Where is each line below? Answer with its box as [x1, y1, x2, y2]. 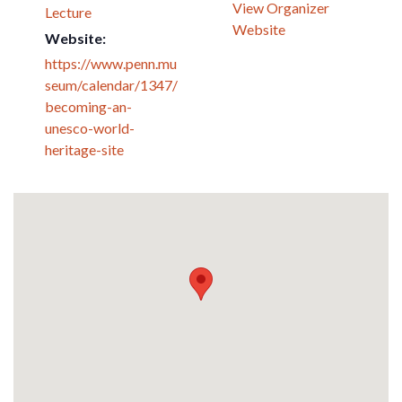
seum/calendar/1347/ [45, 75, 178, 93]
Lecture [45, 3, 92, 21]
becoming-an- [45, 97, 132, 115]
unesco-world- [45, 118, 135, 136]
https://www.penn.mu [45, 54, 177, 72]
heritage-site [45, 140, 124, 158]
